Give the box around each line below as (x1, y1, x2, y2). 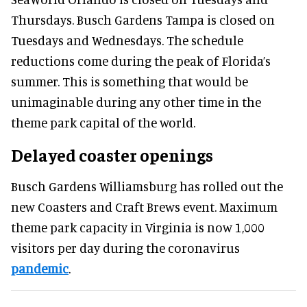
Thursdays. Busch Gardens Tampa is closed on (11, 12, 275, 28)
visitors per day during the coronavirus (11, 240, 240, 256)
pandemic (11, 260, 69, 277)
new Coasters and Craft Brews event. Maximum (11, 199, 278, 215)
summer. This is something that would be (11, 73, 248, 90)
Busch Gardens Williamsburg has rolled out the (11, 178, 283, 195)
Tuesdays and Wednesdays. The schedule (11, 32, 243, 49)
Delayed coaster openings (11, 144, 213, 166)
